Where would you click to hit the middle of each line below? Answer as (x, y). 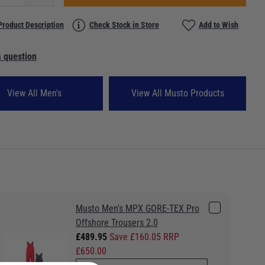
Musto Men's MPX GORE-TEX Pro (137, 208)
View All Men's (35, 93)
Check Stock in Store (124, 25)
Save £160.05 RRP (144, 237)
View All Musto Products (177, 93)
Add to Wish (219, 25)
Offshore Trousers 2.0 (117, 222)
